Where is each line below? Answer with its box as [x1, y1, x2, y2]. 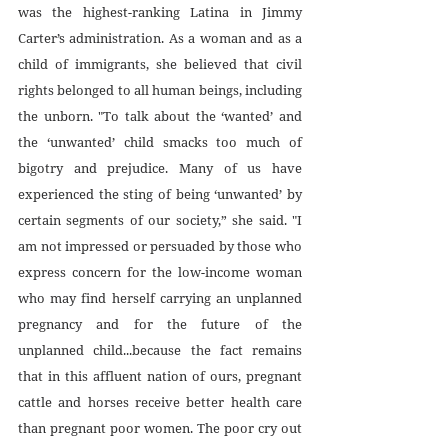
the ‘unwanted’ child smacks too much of [18, 132, 302, 151]
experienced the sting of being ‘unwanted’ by [18, 184, 302, 203]
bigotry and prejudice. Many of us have [18, 158, 302, 177]
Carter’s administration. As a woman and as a [18, 28, 302, 47]
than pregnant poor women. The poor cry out [18, 418, 302, 437]
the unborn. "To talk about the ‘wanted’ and [18, 106, 302, 125]
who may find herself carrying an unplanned [18, 288, 302, 307]
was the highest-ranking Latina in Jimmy [18, 2, 302, 21]
